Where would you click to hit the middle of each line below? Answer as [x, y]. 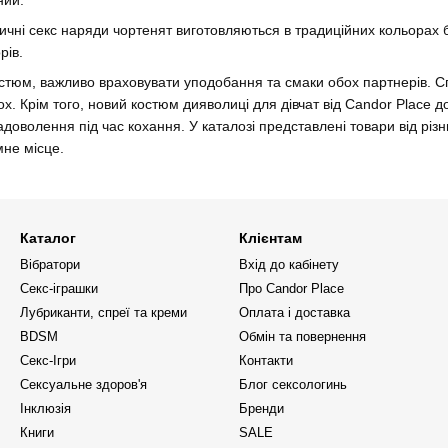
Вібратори [50, 265]
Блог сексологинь [293, 385]
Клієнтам [270, 238]
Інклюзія [45, 409]
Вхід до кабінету [289, 265]
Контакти [266, 361]
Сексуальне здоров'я [83, 385]
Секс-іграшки [59, 289]
